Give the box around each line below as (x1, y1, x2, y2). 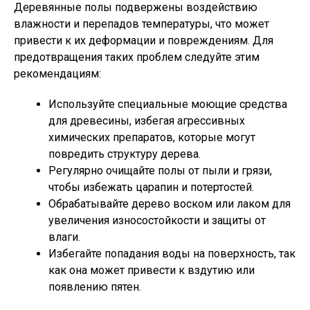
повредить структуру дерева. (48, 147, 201, 161)
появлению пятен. (48, 280, 141, 294)
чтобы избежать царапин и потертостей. (48, 181, 254, 194)
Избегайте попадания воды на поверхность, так (48, 247, 295, 261)
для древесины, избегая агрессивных (48, 114, 245, 128)
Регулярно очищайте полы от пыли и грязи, (48, 164, 272, 178)
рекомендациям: (14, 67, 101, 81)
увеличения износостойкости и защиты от (48, 214, 266, 228)
